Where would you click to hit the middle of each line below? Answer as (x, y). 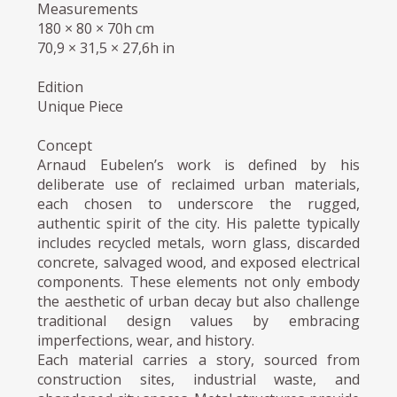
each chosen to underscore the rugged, (198, 203)
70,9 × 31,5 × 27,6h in (106, 47)
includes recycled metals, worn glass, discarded (198, 242)
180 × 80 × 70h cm (96, 28)
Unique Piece (81, 106)
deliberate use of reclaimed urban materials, (198, 184)
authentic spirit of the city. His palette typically (198, 223)
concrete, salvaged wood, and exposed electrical (198, 262)
